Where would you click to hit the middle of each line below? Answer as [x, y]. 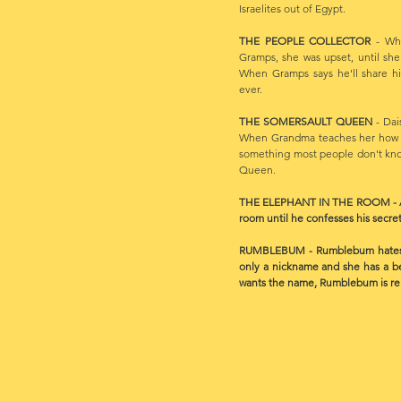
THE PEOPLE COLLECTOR [305, 41]
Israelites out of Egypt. [292, 9]
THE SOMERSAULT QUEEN [306, 121]
